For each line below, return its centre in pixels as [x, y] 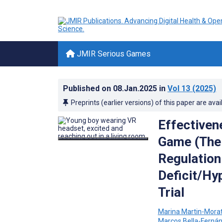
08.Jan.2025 [136, 88]
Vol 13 [179, 88]
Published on [88, 88]
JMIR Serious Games [113, 54]
